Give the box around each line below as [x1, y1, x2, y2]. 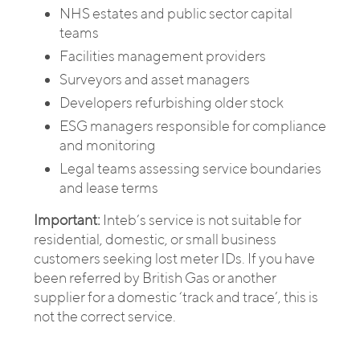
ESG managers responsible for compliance [59, 117, 326, 134]
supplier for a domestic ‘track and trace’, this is [34, 288, 318, 305]
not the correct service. [34, 308, 176, 325]
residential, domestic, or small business [34, 231, 276, 247]
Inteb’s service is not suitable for [100, 211, 301, 228]
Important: [34, 211, 100, 228]
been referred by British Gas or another [34, 269, 276, 286]
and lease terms [59, 179, 158, 196]
